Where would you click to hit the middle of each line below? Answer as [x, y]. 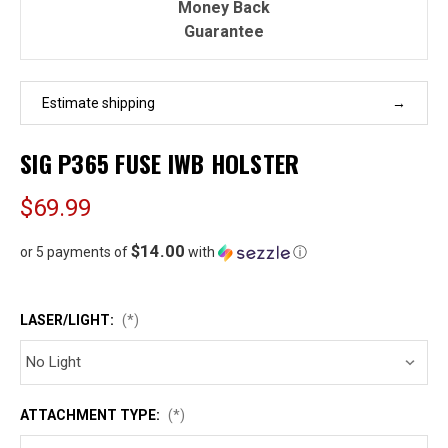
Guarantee [224, 31]
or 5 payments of [75, 251]
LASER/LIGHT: [68, 319]
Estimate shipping [98, 102]
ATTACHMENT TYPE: [91, 414]
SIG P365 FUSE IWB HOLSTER [160, 162]
